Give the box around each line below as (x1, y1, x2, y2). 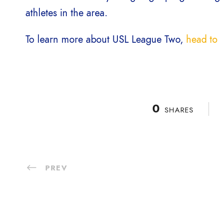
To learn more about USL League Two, (26, 32, 186, 46)
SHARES (164, 105, 193, 115)
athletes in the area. (26, 6, 108, 20)
